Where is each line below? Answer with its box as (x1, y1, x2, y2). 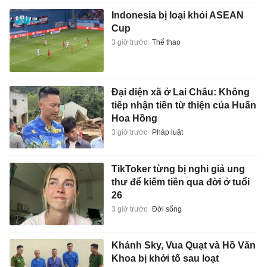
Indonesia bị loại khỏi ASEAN (111, 10, 244, 21)
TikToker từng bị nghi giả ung (111, 163, 245, 174)
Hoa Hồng (111, 113, 157, 123)
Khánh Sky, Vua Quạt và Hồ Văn (111, 240, 256, 251)
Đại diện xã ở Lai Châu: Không (111, 86, 250, 97)
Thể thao (151, 38, 181, 47)
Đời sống (151, 204, 182, 213)
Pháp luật (151, 128, 183, 136)
